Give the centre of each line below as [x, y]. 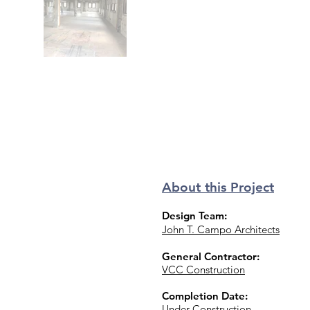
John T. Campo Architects [221, 229]
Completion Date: [205, 296]
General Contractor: [211, 256]
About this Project [218, 187]
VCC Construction [203, 270]
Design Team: [194, 216]
